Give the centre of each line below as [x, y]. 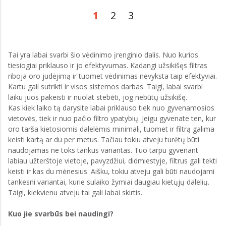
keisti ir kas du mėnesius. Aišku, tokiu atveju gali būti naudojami [111, 171]
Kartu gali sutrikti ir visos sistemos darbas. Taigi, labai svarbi [105, 87]
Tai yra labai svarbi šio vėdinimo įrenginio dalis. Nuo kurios [103, 55]
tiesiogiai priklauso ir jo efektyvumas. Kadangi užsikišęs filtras [108, 65]
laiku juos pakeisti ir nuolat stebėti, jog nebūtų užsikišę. [98, 97]
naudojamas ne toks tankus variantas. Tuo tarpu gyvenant [103, 150]
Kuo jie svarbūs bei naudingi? [61, 214]
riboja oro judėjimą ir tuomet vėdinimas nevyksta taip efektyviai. [112, 76]
